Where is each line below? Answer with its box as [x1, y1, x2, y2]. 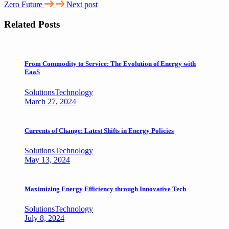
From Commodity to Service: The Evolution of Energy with [25, 60, 196, 68]
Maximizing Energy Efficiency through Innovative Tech [25, 185, 186, 193]
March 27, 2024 [25, 97, 76, 106]
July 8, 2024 [25, 214, 64, 223]
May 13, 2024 [25, 155, 70, 164]
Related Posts [4, 18, 60, 30]
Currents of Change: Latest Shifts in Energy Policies [25, 126, 174, 134]
